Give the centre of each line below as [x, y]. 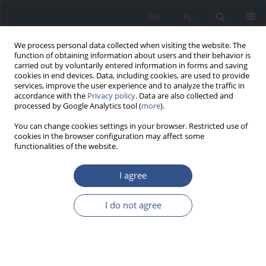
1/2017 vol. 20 [36, 191]
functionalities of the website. [66, 146]
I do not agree [133, 205]
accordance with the [51, 96]
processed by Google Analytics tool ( [78, 106]
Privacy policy [111, 96]
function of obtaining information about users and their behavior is [132, 56]
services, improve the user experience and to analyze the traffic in [129, 86]
